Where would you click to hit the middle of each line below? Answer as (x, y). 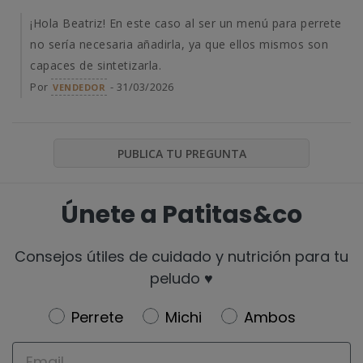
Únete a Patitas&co (181, 214)
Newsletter (90, 315)
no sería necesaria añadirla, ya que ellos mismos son (179, 45)
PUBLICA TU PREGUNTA (181, 154)
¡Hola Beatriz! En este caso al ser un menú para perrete (186, 23)
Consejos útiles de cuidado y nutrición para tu (181, 256)
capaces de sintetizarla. (96, 66)
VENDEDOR (79, 88)
